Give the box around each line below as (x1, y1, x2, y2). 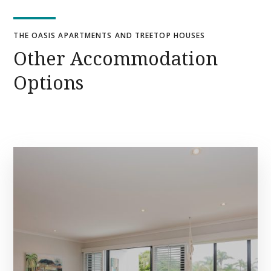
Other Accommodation (13, 45, 218, 71)
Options (13, 70, 84, 96)
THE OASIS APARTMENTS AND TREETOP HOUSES (13, 30, 206, 41)
